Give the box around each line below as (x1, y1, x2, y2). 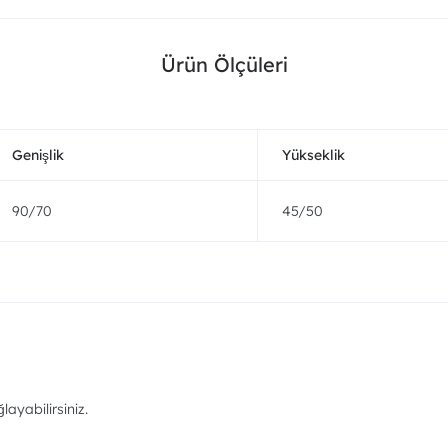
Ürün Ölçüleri (160, 52, 288, 77)
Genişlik (12, 146, 64, 164)
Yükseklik (282, 146, 345, 164)
